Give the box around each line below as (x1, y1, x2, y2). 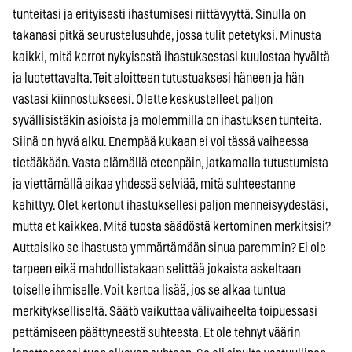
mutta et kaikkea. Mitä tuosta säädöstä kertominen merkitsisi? (13, 219, 331, 233)
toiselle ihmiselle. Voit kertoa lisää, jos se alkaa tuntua (13, 283, 286, 297)
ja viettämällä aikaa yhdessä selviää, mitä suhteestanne (13, 177, 295, 191)
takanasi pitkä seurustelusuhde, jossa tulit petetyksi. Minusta (13, 28, 321, 42)
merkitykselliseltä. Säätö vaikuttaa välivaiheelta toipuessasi (13, 304, 317, 318)
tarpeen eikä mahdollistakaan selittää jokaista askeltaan (13, 262, 301, 276)
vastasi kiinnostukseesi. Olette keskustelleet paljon (13, 92, 273, 106)
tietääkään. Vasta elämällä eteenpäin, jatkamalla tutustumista (13, 156, 328, 170)
